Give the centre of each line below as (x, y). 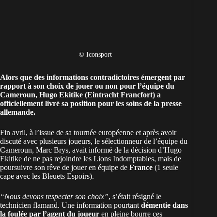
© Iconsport (96, 55)
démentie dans (164, 205)
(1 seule (165, 168)
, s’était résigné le (135, 197)
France (141, 168)
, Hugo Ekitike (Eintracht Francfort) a (98, 95)
